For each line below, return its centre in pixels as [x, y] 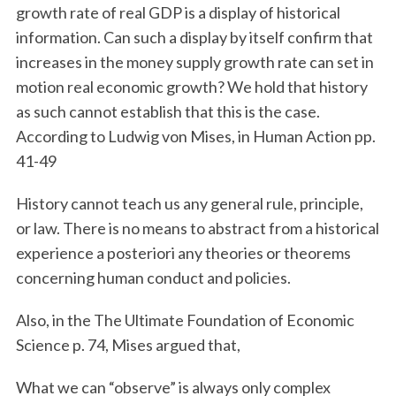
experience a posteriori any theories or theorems [183, 253]
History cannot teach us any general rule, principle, [189, 203]
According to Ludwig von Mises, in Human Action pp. [195, 136]
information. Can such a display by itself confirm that [194, 37]
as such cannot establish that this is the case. [168, 111]
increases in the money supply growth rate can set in [194, 62]
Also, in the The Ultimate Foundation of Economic [185, 320]
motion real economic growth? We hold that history [191, 87]
